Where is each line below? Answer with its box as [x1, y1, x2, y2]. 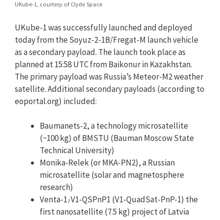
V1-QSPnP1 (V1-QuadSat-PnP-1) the [71, 194, 198, 205]
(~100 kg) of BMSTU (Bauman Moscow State [40, 133, 194, 144]
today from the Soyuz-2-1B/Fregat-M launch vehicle [15, 34, 198, 45]
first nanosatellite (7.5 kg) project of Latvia [40, 206, 189, 218]
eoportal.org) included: [15, 95, 97, 107]
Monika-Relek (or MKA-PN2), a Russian [40, 157, 175, 168]
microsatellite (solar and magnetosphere [40, 169, 184, 181]
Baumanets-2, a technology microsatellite [40, 120, 188, 132]
